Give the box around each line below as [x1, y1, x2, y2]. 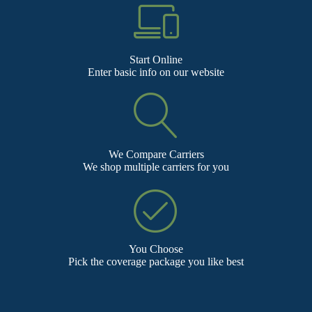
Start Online [130, 54, 182, 66]
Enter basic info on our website [88, 66, 224, 79]
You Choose [129, 243, 183, 256]
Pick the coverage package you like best [68, 256, 244, 268]
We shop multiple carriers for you [83, 161, 229, 173]
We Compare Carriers [108, 148, 204, 161]
